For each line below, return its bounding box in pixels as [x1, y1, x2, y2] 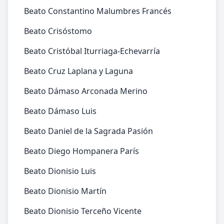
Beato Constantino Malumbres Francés [24, 5, 171, 16]
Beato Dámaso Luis [24, 105, 96, 116]
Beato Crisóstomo [24, 25, 92, 36]
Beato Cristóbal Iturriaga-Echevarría [24, 45, 160, 56]
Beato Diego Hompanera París [24, 145, 139, 156]
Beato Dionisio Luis [24, 165, 96, 176]
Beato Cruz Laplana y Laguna [24, 65, 133, 76]
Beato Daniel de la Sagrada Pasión [24, 125, 153, 136]
